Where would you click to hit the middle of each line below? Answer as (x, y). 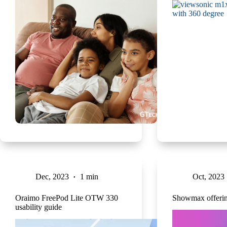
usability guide (39, 207)
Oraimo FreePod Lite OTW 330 (67, 198)
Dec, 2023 (52, 176)
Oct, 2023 (208, 176)
